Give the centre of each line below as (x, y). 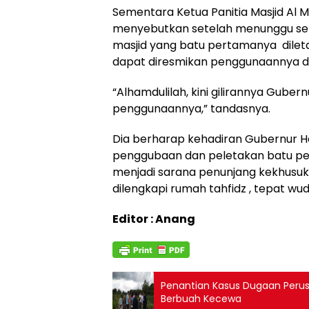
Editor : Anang (154, 219)
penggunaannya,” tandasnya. (191, 109)
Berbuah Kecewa (201, 299)
